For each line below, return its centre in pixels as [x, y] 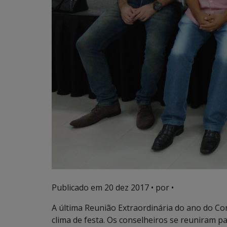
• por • [161, 187]
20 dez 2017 [127, 187]
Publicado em [78, 187]
